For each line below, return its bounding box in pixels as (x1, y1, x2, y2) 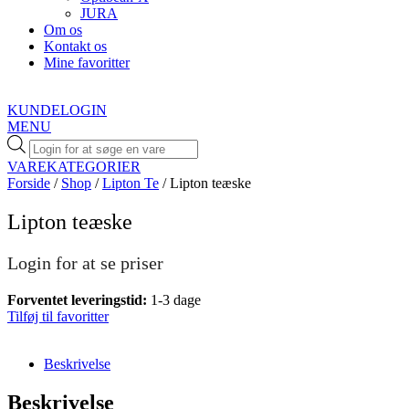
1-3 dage (151, 291, 201, 308)
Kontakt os (44, 38, 107, 54)
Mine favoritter (44, 55, 130, 70)
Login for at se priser (7, 252, 163, 273)
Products (28, 134, 79, 150)
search (28, 151, 65, 166)
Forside (7, 174, 50, 191)
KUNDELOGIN (7, 102, 107, 118)
